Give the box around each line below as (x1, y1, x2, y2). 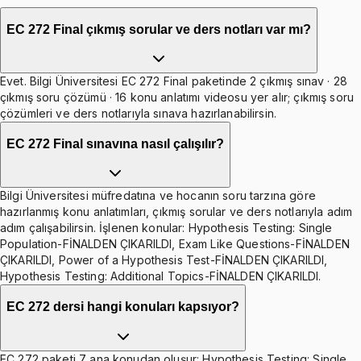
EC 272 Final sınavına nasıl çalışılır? (6, 136, 224, 151)
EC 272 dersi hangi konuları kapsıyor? (6, 299, 239, 313)
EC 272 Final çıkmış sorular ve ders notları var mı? (6, 22, 311, 36)
